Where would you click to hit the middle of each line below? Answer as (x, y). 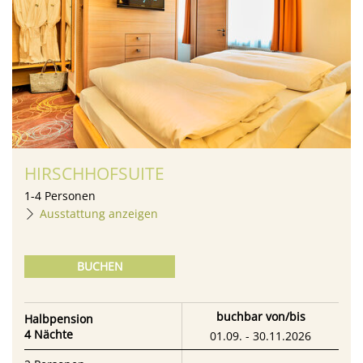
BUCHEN (100, 266)
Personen (70, 196)
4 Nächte (49, 334)
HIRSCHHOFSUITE (94, 173)
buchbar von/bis (261, 316)
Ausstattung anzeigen (99, 214)
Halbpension (59, 318)
